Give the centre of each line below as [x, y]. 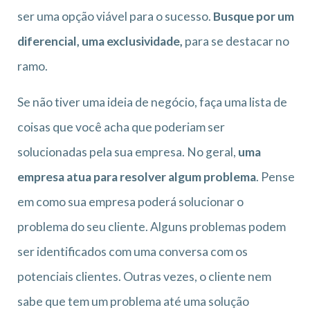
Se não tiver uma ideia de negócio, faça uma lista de [152, 102]
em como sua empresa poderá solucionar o [130, 201]
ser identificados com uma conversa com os [133, 251]
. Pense [275, 176]
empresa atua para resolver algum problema [137, 176]
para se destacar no [237, 41]
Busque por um [254, 16]
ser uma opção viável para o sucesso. [115, 16]
